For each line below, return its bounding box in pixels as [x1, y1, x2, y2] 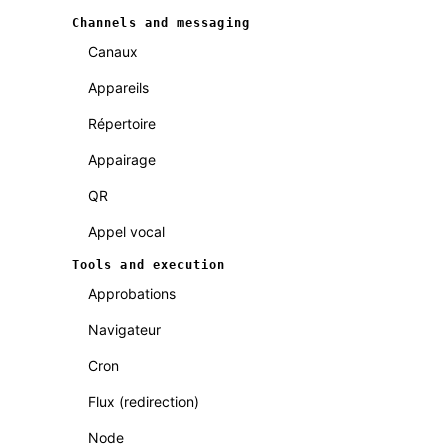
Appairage [88, 151, 156, 168]
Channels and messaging [72, 16, 250, 30]
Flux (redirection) [88, 393, 199, 410]
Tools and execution [72, 258, 226, 272]
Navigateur [88, 321, 161, 338]
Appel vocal [88, 223, 165, 240]
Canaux [88, 43, 138, 60]
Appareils [88, 79, 149, 96]
